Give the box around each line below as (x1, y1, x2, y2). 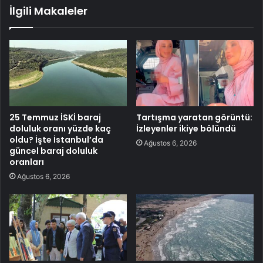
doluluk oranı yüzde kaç (9, 122, 111, 134)
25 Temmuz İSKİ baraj (9, 111, 101, 123)
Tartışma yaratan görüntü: (136, 111, 252, 123)
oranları (9, 156, 44, 168)
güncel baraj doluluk (9, 144, 97, 157)
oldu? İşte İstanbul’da (9, 133, 103, 146)
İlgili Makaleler (9, 4, 87, 19)
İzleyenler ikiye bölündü (136, 122, 236, 134)
